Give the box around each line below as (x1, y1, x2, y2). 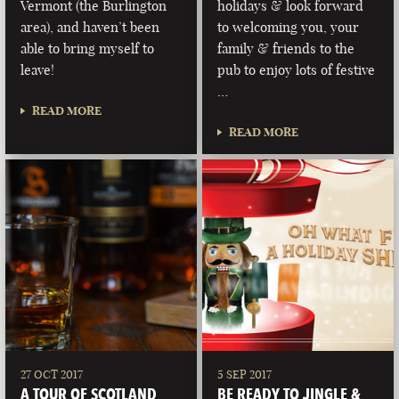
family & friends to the (217, 39, 355, 57)
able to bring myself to (20, 39, 155, 57)
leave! (20, 61, 55, 78)
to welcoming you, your (217, 18, 360, 36)
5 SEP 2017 (217, 367, 273, 382)
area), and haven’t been (20, 18, 160, 36)
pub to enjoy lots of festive (217, 61, 376, 78)
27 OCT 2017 (20, 367, 84, 382)
